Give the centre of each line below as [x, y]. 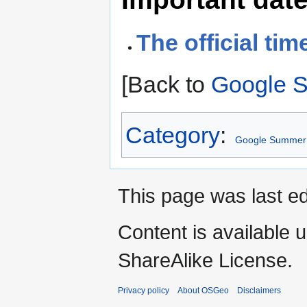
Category [173, 135]
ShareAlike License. [205, 260]
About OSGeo [203, 291]
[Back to [166, 85]
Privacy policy [144, 291]
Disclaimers [259, 291]
